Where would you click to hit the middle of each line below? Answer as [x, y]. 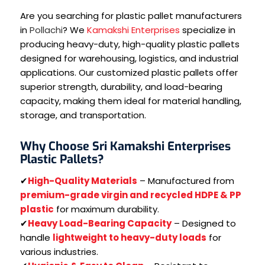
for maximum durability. [106, 209]
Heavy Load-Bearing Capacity [99, 223]
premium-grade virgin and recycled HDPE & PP [130, 195]
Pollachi [46, 30]
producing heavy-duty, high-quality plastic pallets [130, 44]
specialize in [207, 30]
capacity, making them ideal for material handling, [130, 101]
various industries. [59, 251]
